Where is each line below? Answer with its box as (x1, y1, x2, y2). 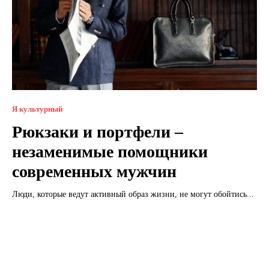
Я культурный (12, 104, 62, 113)
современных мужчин (12, 162, 177, 181)
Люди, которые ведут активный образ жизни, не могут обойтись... (12, 189, 254, 199)
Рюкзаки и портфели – (12, 122, 183, 141)
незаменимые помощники (12, 142, 208, 161)
